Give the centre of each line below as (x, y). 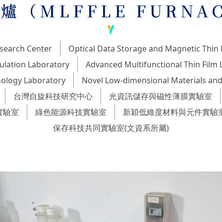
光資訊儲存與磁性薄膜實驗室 (161, 96)
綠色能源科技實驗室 (71, 112)
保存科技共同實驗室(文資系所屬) (111, 128)
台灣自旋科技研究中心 (53, 96)
